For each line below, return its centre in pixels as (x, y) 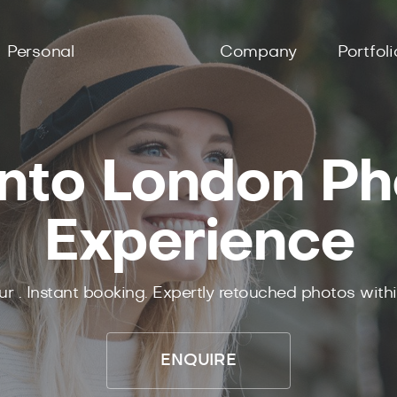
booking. (115, 293)
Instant (52, 293)
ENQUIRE (198, 360)
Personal (40, 53)
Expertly (183, 293)
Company (258, 53)
